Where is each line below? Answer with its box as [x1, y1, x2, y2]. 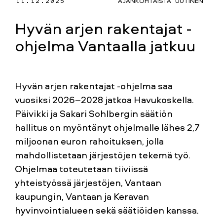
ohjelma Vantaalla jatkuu [15, 34, 196, 56]
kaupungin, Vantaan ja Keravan [15, 189, 149, 203]
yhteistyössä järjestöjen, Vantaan [15, 176, 161, 189]
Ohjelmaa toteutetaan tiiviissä [15, 162, 148, 175]
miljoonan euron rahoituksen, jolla [15, 134, 164, 147]
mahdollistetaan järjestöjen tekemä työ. [15, 148, 190, 161]
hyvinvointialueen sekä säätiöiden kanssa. [15, 203, 199, 217]
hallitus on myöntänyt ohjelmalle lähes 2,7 [15, 120, 200, 134]
